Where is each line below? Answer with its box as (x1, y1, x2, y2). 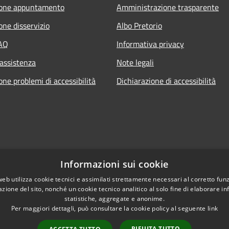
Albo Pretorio (117, 19, 162, 32)
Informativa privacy (117, 37, 184, 50)
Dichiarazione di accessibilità (117, 74, 216, 87)
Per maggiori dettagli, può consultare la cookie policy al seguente (11, 204, 208, 213)
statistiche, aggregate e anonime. (64, 194, 165, 203)
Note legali (117, 56, 154, 68)
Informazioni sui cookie (60, 158, 169, 170)
